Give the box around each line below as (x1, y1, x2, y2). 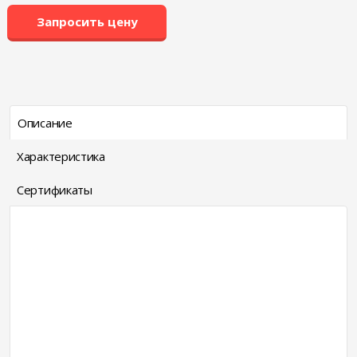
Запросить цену (36, 14, 138, 29)
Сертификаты (17, 182, 92, 198)
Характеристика (17, 148, 105, 164)
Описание (18, 115, 73, 131)
